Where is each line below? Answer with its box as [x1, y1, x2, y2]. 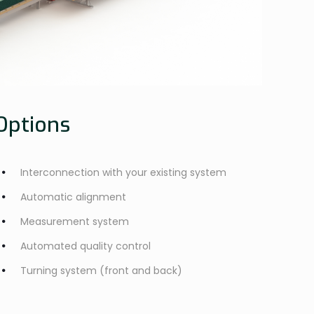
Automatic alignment [20, 189, 127, 204]
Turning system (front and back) [20, 263, 183, 278]
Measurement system [20, 214, 130, 228]
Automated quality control [20, 238, 151, 253]
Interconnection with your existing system [20, 165, 227, 179]
